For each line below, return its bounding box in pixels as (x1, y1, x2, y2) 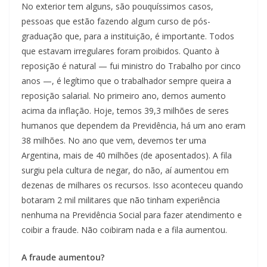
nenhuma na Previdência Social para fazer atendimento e (21, 209, 242, 221)
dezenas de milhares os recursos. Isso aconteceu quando (21, 179, 243, 191)
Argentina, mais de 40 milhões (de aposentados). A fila (21, 150, 232, 162)
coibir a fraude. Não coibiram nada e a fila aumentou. (21, 224, 227, 236)
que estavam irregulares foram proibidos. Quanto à (21, 45, 219, 57)
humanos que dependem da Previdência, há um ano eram (21, 120, 246, 132)
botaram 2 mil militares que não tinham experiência (21, 194, 220, 206)
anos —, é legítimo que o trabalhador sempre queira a (21, 75, 231, 87)
